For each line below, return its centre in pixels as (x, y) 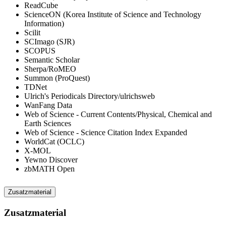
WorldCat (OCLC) (54, 141)
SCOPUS (40, 50)
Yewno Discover (51, 159)
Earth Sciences (48, 123)
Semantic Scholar (52, 60)
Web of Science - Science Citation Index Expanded (106, 132)
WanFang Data (48, 105)
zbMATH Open (49, 168)
